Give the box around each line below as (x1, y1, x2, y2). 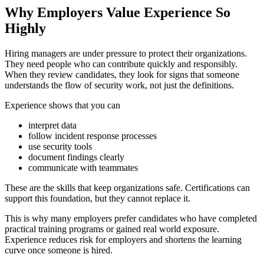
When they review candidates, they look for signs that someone (5, 70, 239, 80)
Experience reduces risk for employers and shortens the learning (5, 235, 242, 245)
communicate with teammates (28, 163, 138, 173)
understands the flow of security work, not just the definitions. (5, 80, 234, 91)
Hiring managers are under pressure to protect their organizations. (5, 48, 247, 59)
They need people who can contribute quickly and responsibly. (5, 59, 237, 70)
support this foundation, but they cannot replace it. (5, 193, 190, 204)
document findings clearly (28, 152, 124, 163)
